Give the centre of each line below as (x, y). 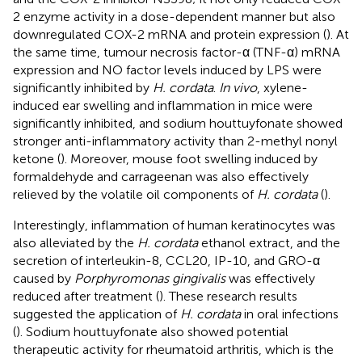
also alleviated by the (75, 243)
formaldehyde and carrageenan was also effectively (161, 177)
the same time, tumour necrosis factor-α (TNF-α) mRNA (177, 53)
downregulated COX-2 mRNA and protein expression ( (170, 35)
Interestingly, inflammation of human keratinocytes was (174, 225)
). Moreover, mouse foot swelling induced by (189, 159)
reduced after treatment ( (86, 297)
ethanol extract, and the (269, 243)
